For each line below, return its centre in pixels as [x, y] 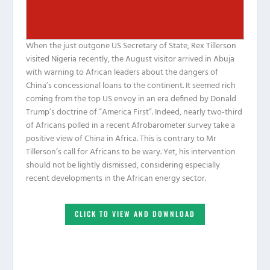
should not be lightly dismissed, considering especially [123, 165]
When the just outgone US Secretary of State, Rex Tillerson [131, 46]
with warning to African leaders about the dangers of [122, 72]
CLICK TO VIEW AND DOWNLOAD [135, 214]
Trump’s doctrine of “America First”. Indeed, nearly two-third [134, 112]
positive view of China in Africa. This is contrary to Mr [121, 139]
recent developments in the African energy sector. [117, 178]
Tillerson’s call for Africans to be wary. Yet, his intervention [130, 152]
